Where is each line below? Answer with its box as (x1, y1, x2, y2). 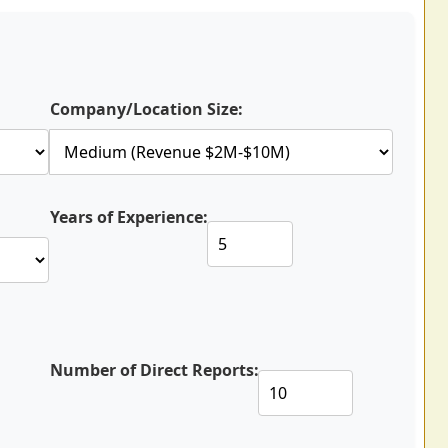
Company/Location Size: (50, 98, 243, 120)
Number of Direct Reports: (50, 359, 259, 381)
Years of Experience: (50, 206, 208, 228)
